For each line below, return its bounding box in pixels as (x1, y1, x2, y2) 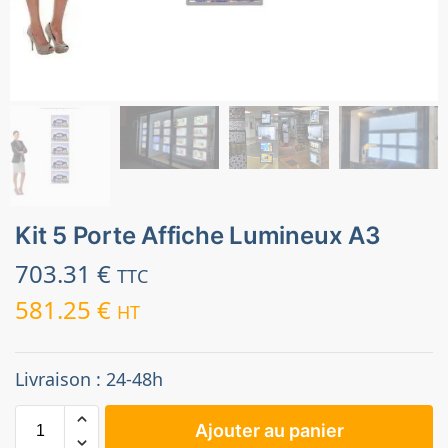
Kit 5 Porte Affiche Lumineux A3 (15, 221, 381, 251)
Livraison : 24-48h (15, 367, 163, 392)
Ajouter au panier (194, 420, 344, 442)
